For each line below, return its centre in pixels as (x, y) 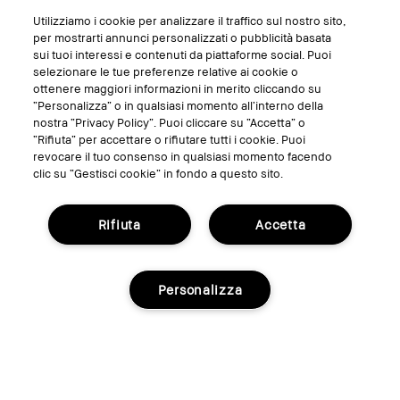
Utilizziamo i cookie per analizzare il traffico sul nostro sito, (190, 21)
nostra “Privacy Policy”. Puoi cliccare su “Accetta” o (170, 122)
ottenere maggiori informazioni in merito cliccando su (178, 88)
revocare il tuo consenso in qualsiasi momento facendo (183, 156)
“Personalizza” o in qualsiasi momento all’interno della (179, 105)
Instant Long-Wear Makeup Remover (133, 128)
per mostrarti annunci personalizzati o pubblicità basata (183, 37)
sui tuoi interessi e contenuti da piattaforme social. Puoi (183, 54)
